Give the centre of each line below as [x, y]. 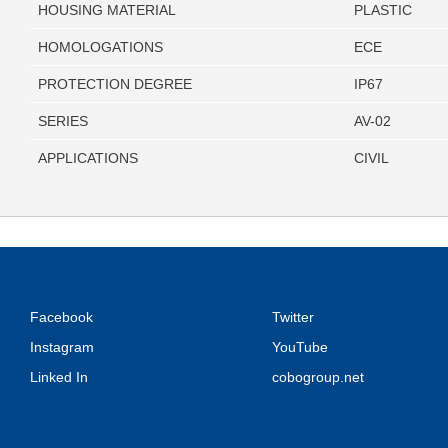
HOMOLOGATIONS [100, 47]
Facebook [61, 317]
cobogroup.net [318, 377]
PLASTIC [383, 10]
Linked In [59, 377]
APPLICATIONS [88, 158]
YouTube [300, 347]
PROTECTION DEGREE [115, 84]
